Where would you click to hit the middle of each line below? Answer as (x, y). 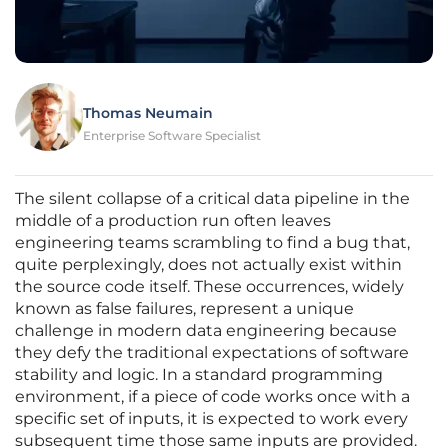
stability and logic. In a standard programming (199, 375)
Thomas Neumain (148, 113)
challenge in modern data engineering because (206, 331)
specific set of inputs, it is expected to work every (211, 419)
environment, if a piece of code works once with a (212, 397)
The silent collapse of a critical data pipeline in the (212, 199)
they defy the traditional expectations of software (212, 353)
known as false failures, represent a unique (184, 309)
